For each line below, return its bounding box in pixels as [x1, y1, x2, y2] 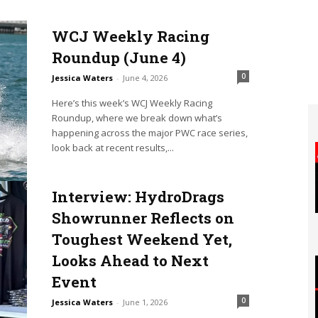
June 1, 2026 [122, 297, 168, 308]
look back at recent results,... [51, 141, 174, 155]
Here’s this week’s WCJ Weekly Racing [51, 97, 212, 110]
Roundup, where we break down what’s [51, 111, 222, 125]
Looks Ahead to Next [51, 251, 209, 271]
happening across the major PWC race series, [51, 126, 248, 140]
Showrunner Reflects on [51, 208, 234, 229]
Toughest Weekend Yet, [51, 229, 232, 250]
